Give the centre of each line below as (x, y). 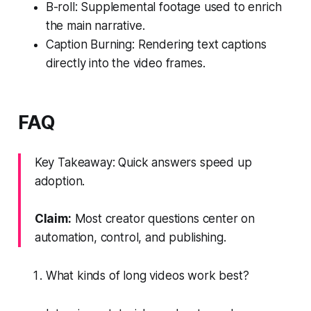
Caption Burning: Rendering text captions (156, 44)
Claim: (53, 218)
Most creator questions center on (163, 218)
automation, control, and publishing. (130, 237)
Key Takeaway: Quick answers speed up (143, 162)
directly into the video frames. (125, 63)
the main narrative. (95, 25)
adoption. (60, 181)
